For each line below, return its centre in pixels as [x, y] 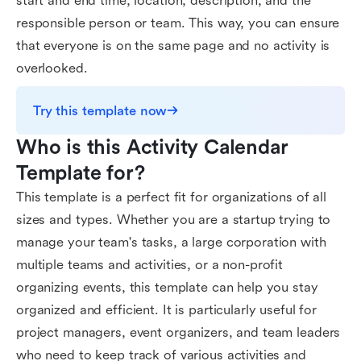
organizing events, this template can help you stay [167, 287]
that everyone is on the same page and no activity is [173, 46]
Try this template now [100, 110]
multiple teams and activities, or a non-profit [150, 265]
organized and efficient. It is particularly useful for [167, 310]
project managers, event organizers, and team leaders [178, 332]
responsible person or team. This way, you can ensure [178, 23]
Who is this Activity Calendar [152, 147]
